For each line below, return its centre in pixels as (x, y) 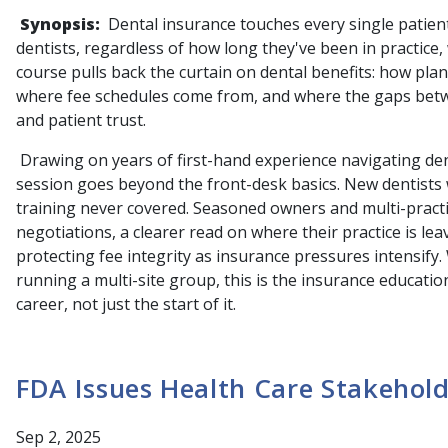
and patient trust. (81, 119)
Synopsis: (60, 23)
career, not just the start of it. (126, 303)
